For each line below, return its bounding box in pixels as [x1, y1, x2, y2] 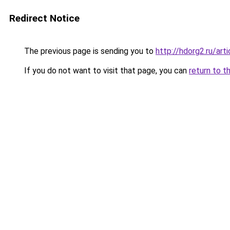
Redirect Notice [9, 12, 80, 24]
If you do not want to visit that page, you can [22, 66, 189, 75]
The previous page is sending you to [22, 46, 156, 56]
